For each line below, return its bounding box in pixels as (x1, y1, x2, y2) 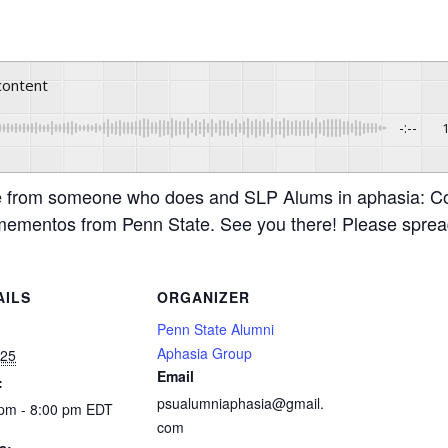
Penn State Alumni (157, 319, 274, 339)
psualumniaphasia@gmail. (157, 393, 324, 413)
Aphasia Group (157, 343, 252, 363)
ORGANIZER (157, 287, 250, 307)
